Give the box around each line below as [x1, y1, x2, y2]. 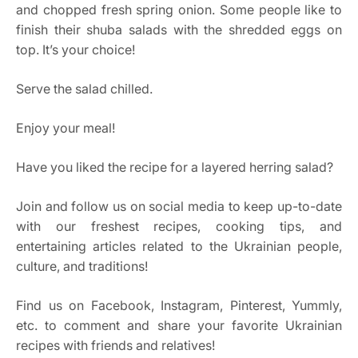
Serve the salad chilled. [16, 81, 153, 97]
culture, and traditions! [16, 258, 148, 274]
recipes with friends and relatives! [16, 337, 215, 353]
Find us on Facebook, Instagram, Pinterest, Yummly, [16, 297, 342, 313]
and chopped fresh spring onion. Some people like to [16, 2, 342, 18]
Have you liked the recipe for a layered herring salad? [16, 159, 333, 175]
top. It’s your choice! [16, 42, 135, 58]
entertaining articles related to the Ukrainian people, [16, 238, 342, 254]
